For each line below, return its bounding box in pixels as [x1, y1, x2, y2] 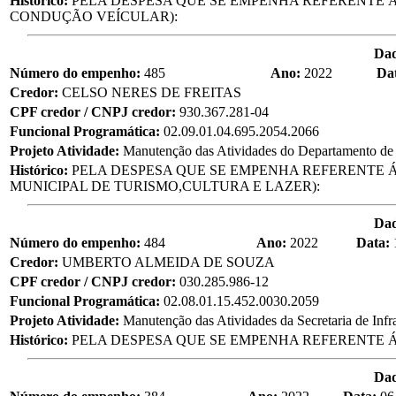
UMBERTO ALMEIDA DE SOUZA [62, 254, 275, 270]
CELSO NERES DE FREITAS [62, 84, 241, 100]
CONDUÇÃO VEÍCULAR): [10, 8, 178, 24]
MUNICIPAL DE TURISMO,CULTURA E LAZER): [10, 178, 320, 194]
